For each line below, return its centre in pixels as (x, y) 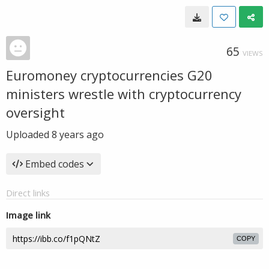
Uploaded (29, 134)
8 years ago (78, 134)
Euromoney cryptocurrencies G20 (109, 75)
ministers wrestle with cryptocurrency (124, 94)
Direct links (28, 193)
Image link (28, 215)
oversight (35, 112)
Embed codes (55, 164)
